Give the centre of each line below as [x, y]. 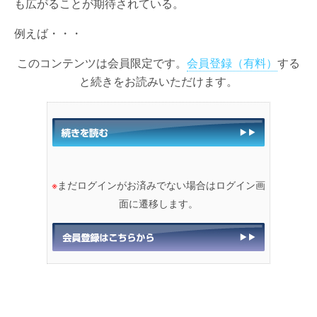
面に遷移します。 [158, 203]
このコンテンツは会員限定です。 [102, 63]
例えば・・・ [48, 33]
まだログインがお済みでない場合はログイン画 [161, 185]
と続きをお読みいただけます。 [158, 81]
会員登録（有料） [232, 63]
